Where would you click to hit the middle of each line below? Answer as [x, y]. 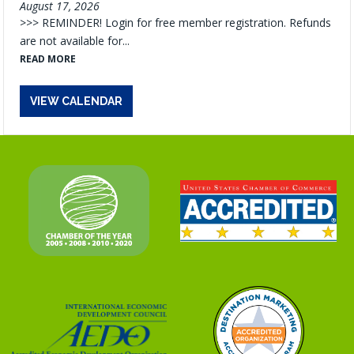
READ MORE [48, 58]
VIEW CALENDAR [77, 101]
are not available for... [75, 40]
